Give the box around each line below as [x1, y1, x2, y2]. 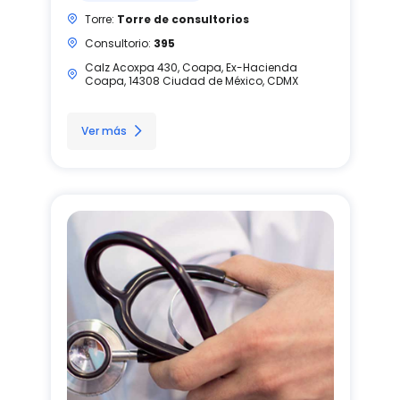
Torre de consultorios [116, 11, 249, 27]
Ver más [80, 122, 127, 138]
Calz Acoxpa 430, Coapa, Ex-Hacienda [84, 59, 297, 75]
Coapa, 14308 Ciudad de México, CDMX [84, 72, 298, 88]
